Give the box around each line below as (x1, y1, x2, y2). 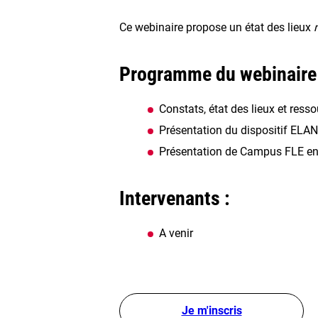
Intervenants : (119, 186, 230, 210)
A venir (159, 226, 193, 240)
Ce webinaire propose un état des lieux (119, 20, 314, 34)
